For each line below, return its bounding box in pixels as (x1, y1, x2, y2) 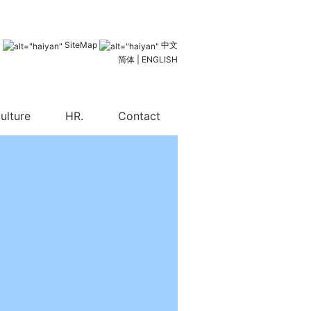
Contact (118, 108, 160, 123)
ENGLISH (142, 53, 178, 65)
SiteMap (65, 40, 97, 51)
